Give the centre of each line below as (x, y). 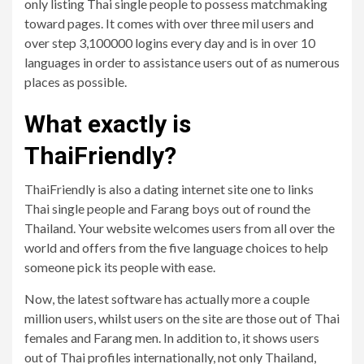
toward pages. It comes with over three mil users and (169, 23)
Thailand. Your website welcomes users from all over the (180, 228)
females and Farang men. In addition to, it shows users (172, 338)
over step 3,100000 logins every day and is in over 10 (170, 43)
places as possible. (76, 82)
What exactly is (108, 124)
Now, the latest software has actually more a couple (167, 299)
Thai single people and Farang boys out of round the (167, 208)
